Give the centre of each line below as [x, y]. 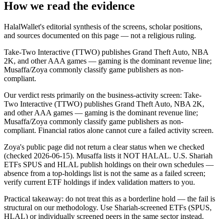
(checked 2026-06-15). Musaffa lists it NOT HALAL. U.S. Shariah [108, 156]
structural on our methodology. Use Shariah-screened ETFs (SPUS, [108, 208]
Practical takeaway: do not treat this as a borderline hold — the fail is [109, 199]
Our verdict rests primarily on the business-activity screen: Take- [103, 95]
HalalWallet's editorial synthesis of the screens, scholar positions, [103, 27]
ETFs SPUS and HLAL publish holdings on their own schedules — [109, 165]
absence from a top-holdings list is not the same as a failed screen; [105, 174]
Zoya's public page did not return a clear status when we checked [104, 147]
